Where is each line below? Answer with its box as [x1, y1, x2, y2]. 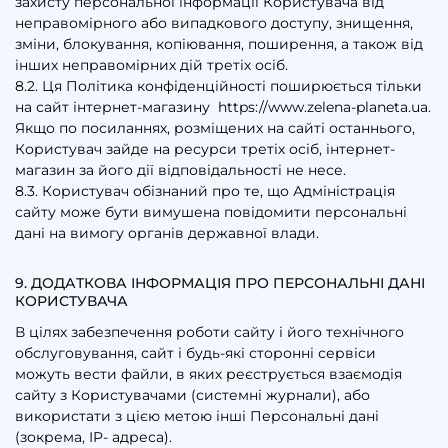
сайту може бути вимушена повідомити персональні [15, 203, 407, 222]
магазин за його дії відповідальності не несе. [15, 161, 346, 180]
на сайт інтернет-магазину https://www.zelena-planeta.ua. [15, 98, 431, 117]
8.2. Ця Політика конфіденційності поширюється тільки [15, 77, 422, 96]
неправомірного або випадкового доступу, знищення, [15, 14, 413, 33]
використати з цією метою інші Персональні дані [15, 407, 379, 426]
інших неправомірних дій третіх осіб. [15, 56, 288, 75]
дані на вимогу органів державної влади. [15, 224, 319, 243]
